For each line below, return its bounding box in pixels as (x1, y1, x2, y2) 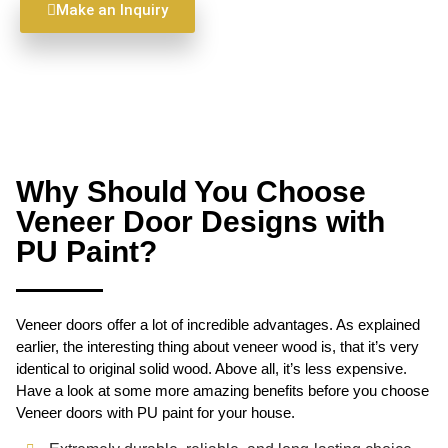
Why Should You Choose (16, 174, 366, 208)
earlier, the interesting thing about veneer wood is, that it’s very (16, 337, 419, 355)
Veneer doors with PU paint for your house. (16, 403, 295, 421)
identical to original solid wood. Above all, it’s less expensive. (16, 359, 407, 377)
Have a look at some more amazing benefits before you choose (16, 381, 429, 399)
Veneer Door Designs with (16, 204, 385, 238)
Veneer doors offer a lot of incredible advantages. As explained (16, 315, 420, 333)
